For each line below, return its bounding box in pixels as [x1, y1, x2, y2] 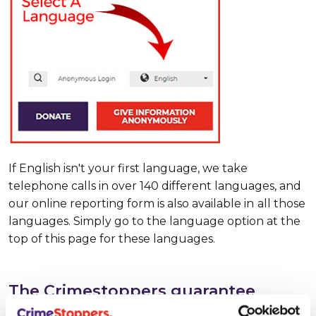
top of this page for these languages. [8, 231, 215, 245]
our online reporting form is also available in [8, 196, 254, 210]
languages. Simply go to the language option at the [8, 214, 300, 228]
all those [257, 196, 305, 210]
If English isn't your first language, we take [8, 161, 248, 175]
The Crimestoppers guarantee [8, 281, 255, 300]
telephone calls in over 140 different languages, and [8, 178, 301, 193]
